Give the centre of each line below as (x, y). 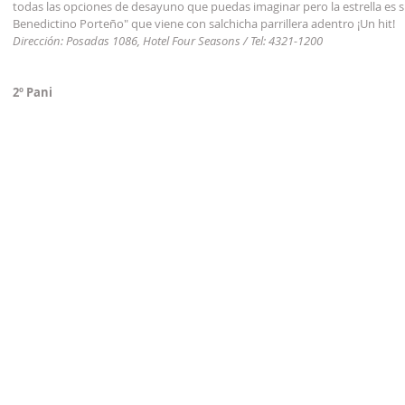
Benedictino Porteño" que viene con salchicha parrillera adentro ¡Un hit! (204, 24)
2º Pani (33, 93)
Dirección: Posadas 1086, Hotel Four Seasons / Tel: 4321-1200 (168, 41)
